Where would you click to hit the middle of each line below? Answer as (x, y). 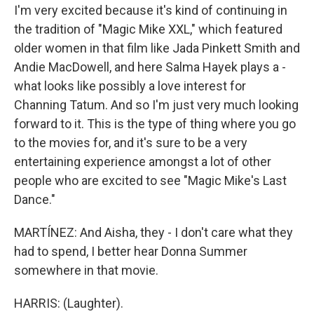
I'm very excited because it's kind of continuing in (151, 10)
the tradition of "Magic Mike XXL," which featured (148, 29)
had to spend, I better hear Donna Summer (131, 251)
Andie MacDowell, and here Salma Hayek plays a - (150, 67)
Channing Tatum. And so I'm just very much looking (156, 105)
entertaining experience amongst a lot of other (143, 162)
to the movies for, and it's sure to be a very (131, 143)
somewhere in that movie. (86, 270)
